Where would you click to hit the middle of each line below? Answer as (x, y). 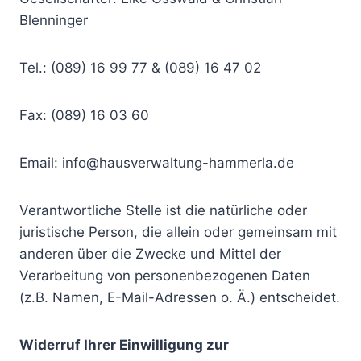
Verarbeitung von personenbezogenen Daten (165, 276)
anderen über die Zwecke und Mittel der (150, 254)
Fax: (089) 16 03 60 (84, 115)
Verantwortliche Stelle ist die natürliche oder (163, 210)
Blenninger (54, 20)
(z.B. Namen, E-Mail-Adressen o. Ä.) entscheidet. (180, 297)
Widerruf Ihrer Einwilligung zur (124, 345)
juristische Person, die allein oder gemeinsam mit (178, 232)
